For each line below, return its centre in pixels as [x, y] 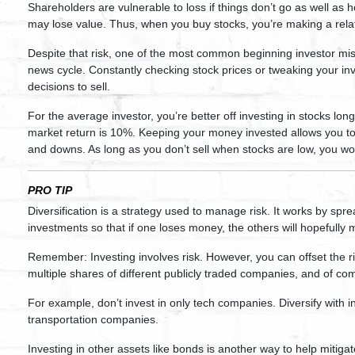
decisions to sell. [69, 86]
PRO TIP [50, 190]
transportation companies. [93, 319]
